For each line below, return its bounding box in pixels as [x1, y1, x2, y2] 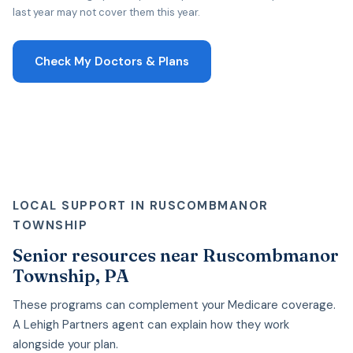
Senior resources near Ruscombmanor [13, 243, 339, 266]
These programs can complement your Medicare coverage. [13, 296, 336, 313]
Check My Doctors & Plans [35, 53, 189, 69]
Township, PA [13, 264, 129, 287]
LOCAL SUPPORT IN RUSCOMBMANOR [13, 197, 269, 214]
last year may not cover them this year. [13, 5, 200, 19]
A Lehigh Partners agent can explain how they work [13, 316, 289, 333]
